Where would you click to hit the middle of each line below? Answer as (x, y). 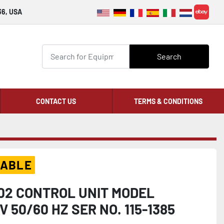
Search (169, 56)
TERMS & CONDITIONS (168, 101)
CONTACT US (56, 101)
